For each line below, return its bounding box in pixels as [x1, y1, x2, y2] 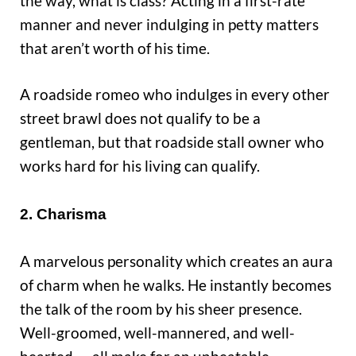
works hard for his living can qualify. [20, 157, 260, 176]
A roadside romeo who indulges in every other [20, 85, 330, 104]
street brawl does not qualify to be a [20, 109, 261, 128]
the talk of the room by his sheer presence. [20, 299, 302, 318]
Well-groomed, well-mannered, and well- [20, 323, 295, 342]
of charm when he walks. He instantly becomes [20, 275, 331, 294]
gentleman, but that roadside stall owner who [20, 133, 324, 152]
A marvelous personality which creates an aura [20, 251, 333, 270]
